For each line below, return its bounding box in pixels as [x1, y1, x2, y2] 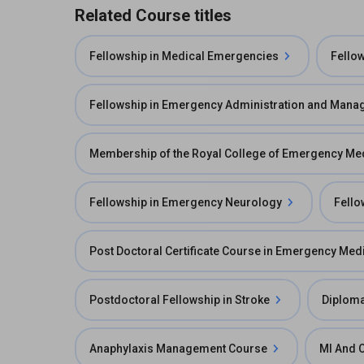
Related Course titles [75, 6, 232, 25]
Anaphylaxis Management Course [89, 342, 267, 355]
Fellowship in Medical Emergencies [89, 50, 279, 63]
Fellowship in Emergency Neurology [89, 196, 282, 209]
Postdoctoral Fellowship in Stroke [89, 293, 270, 306]
